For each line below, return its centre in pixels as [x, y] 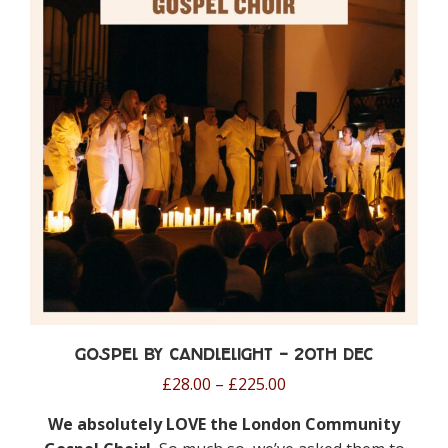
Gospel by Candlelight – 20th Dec [224, 353]
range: [309, 408]
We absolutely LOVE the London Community [224, 424]
